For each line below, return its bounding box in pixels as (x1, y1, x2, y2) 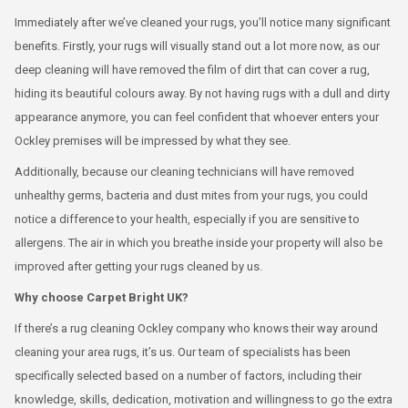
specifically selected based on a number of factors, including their (15, 368, 362, 382)
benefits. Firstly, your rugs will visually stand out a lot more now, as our (15, 38, 380, 53)
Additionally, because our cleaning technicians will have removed (15, 164, 354, 178)
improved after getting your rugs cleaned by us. (15, 259, 262, 273)
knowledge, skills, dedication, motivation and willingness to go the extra (15, 392, 393, 406)
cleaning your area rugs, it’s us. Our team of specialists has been (15, 344, 351, 359)
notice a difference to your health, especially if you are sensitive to (15, 211, 360, 226)
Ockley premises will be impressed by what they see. (15, 133, 291, 148)
